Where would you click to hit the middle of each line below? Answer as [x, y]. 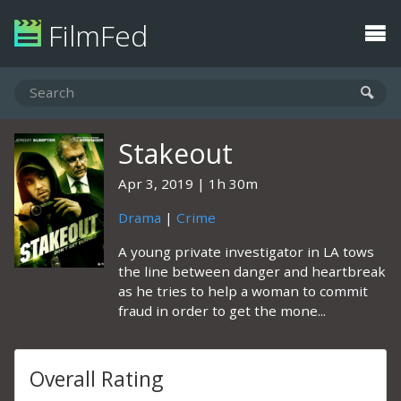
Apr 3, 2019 [156, 183]
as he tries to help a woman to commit [243, 291]
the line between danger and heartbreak [252, 271]
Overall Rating [96, 379]
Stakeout [175, 154]
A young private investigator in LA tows [246, 252]
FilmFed [94, 35]
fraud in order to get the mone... [222, 311]
